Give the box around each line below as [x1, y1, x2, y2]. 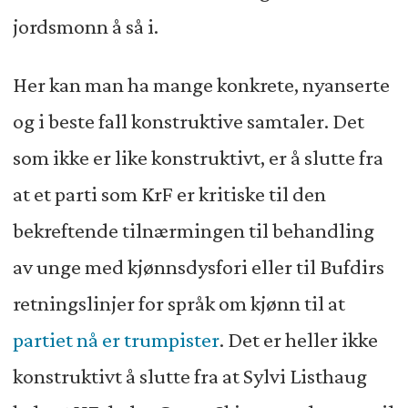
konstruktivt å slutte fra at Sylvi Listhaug [12, 363, 367, 388]
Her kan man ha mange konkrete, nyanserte [12, 72, 390, 97]
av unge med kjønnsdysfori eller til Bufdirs [12, 254, 384, 279]
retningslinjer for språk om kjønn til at [12, 291, 345, 315]
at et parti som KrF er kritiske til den [12, 181, 326, 206]
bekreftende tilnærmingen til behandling [12, 218, 374, 242]
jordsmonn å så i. [12, 14, 158, 38]
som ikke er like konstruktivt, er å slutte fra [12, 145, 383, 169]
